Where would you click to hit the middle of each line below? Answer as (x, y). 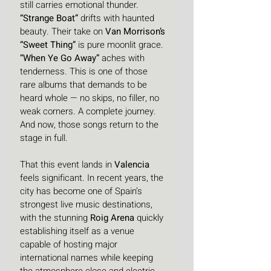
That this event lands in (67, 165)
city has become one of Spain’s (82, 191)
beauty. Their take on (63, 31)
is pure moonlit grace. (121, 45)
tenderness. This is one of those (85, 71)
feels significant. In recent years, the (93, 178)
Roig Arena (112, 218)
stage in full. (44, 138)
